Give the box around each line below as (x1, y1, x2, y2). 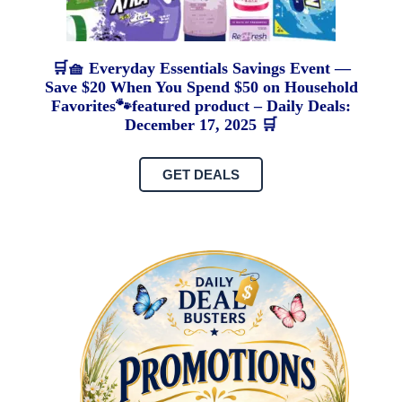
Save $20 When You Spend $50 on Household (44, 78, 358, 97)
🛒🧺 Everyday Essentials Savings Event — (51, 59, 351, 78)
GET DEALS (162, 167, 240, 183)
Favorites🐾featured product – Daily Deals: (51, 97, 351, 116)
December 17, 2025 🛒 (125, 116, 277, 135)
